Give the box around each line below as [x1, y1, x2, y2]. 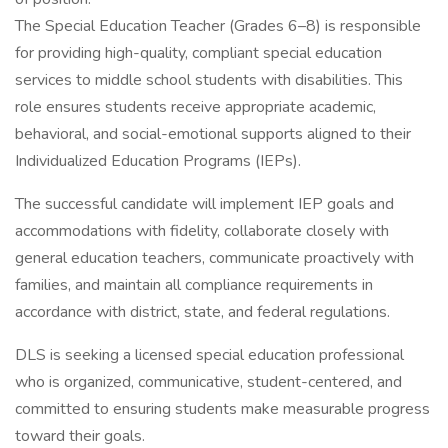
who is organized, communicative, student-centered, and [15, 371, 402, 393]
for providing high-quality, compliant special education [15, 42, 382, 64]
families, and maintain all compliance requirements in [15, 274, 373, 296]
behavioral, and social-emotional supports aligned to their [15, 123, 411, 145]
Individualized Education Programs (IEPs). [15, 150, 301, 172]
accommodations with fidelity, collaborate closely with [15, 220, 389, 242]
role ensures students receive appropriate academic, [15, 96, 376, 118]
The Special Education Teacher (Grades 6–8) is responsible [15, 15, 421, 37]
